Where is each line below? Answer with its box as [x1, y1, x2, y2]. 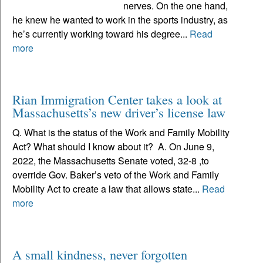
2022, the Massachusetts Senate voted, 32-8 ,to [12, 153, 209, 167]
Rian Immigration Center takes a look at [12, 90, 222, 108]
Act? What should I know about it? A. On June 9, [12, 139, 214, 153]
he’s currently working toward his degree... [12, 26, 190, 41]
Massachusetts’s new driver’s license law [12, 103, 225, 121]
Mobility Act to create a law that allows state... [12, 181, 202, 195]
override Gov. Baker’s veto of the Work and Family [12, 167, 219, 181]
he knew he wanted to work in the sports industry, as [12, 12, 228, 26]
